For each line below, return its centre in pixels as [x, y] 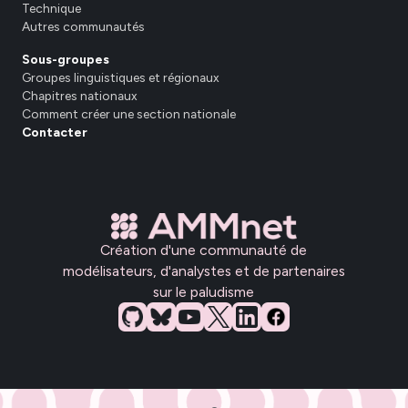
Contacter [54, 133]
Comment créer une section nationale [128, 114]
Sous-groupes [65, 60]
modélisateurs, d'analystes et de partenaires [204, 271]
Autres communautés [83, 27]
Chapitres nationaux [79, 96]
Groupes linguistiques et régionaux [120, 78]
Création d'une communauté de [204, 250]
